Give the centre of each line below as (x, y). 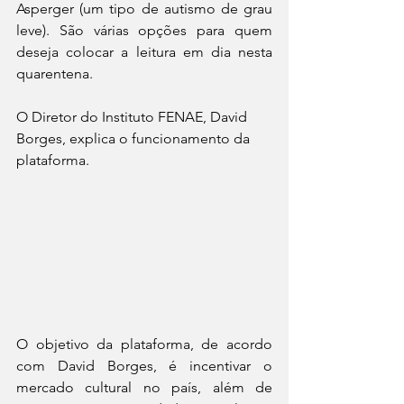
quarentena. (56, 73)
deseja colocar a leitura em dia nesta (144, 51)
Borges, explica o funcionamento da (135, 138)
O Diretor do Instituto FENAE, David (133, 116)
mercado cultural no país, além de (144, 387)
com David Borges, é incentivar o (144, 365)
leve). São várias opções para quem (144, 30)
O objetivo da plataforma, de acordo (144, 344)
